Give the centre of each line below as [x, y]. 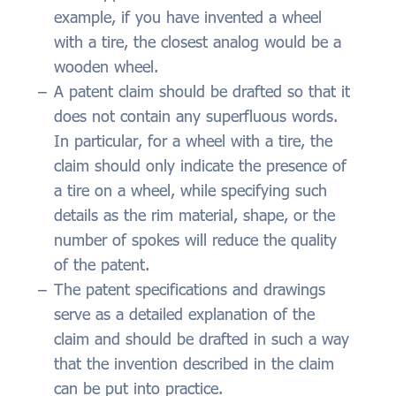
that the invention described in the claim [194, 364]
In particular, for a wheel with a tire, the [193, 141]
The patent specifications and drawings [190, 289]
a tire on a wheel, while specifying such [190, 190]
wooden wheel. [106, 67]
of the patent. [104, 265]
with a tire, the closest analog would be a [198, 42]
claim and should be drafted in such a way [202, 339]
